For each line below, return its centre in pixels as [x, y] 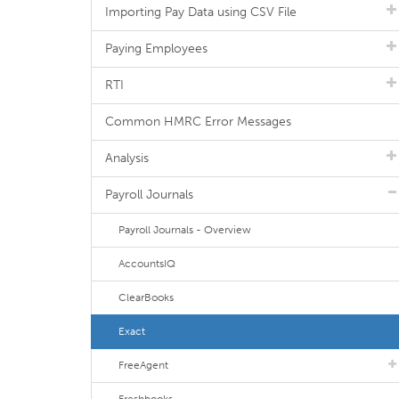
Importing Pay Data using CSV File [201, 12]
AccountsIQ [147, 264]
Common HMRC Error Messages [198, 122]
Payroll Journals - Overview [185, 230]
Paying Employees [156, 49]
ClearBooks [146, 297]
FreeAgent [143, 365]
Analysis [127, 158]
